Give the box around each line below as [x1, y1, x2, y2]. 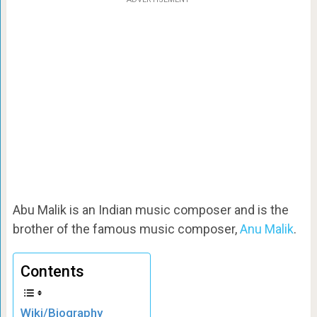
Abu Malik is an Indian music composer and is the [12, 202, 289, 217]
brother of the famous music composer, [12, 221, 240, 236]
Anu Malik [239, 221, 294, 236]
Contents [20, 262, 84, 280]
